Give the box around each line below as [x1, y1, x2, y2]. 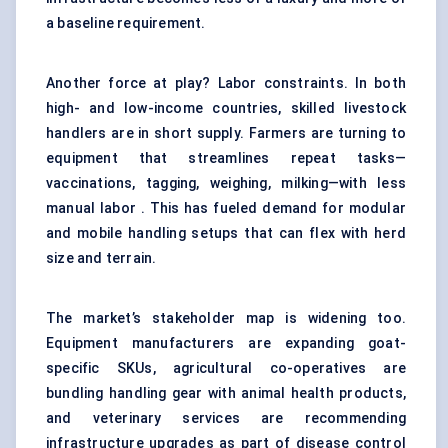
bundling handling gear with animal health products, [46, 385, 406, 402]
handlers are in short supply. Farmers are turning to [46, 125, 406, 142]
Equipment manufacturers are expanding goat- [46, 335, 406, 352]
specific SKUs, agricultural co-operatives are [46, 360, 406, 377]
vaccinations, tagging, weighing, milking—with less [46, 175, 406, 192]
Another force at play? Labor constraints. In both [46, 75, 406, 92]
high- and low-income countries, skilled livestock [46, 100, 406, 117]
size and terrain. [46, 250, 157, 267]
